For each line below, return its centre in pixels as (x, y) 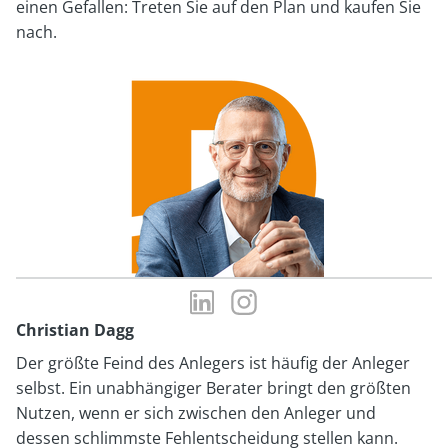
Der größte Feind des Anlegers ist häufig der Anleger (213, 362)
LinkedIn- (254, 290)
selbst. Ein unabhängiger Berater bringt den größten (213, 387)
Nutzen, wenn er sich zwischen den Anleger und (196, 412)
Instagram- (303, 290)
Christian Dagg (75, 329)
